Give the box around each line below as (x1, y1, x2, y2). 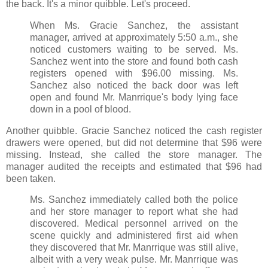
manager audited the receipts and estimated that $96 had (6, 161, 262, 172)
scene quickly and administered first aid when (30, 230, 238, 241)
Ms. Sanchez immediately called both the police (30, 194, 238, 205)
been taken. (6, 173, 56, 184)
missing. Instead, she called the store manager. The (6, 149, 262, 160)
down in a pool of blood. (30, 103, 131, 114)
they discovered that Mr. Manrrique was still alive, (30, 242, 238, 253)
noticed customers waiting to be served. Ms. (30, 44, 238, 54)
